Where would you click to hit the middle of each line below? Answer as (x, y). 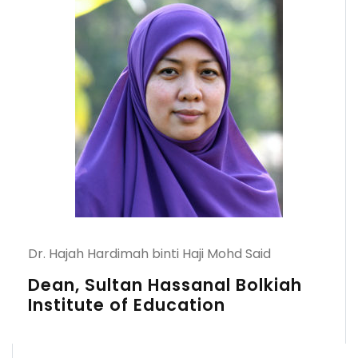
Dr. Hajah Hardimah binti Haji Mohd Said (149, 254)
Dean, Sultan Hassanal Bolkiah (165, 285)
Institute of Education (127, 305)
